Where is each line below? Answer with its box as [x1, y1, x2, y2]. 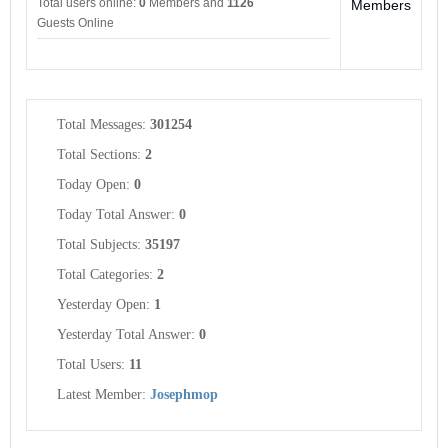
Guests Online [37, 16, 114, 31]
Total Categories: [57, 267, 157, 283]
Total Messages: [57, 117, 150, 133]
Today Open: [57, 177, 134, 193]
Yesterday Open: [57, 297, 154, 313]
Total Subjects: [57, 237, 145, 253]
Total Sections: [57, 147, 145, 163]
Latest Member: [57, 387, 150, 403]
